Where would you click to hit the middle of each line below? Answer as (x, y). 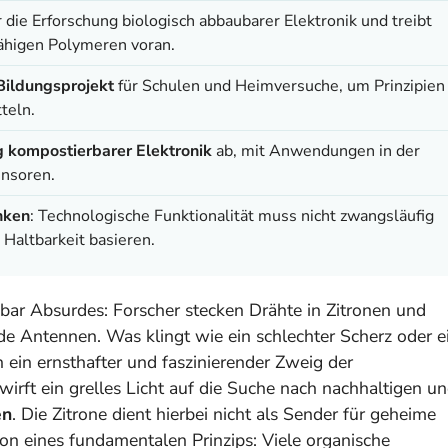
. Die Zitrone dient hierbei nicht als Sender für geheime (224, 413)
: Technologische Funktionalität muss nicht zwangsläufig (232, 215)
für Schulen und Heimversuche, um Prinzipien (279, 85)
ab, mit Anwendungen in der (316, 150)
